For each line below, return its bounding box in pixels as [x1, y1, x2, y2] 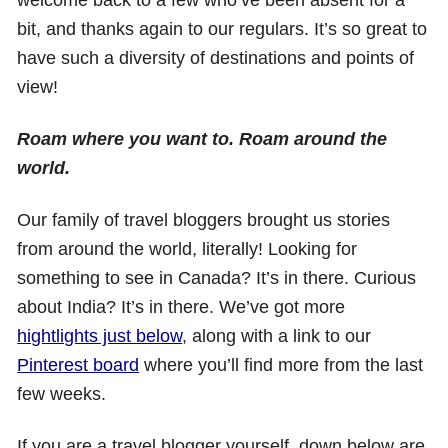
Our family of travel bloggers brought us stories [17, 209, 391, 231]
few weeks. [17, 383, 107, 405]
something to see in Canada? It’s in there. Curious [17, 267, 417, 289]
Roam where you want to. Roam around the [17, 128, 388, 150]
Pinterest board [17, 354, 140, 376]
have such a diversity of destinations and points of [17, 47, 415, 69]
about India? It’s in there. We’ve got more [17, 296, 346, 318]
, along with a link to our [182, 325, 372, 347]
